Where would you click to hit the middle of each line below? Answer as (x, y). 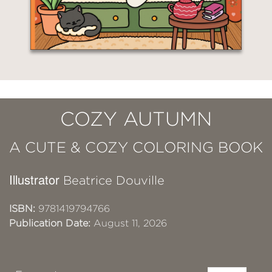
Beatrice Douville (114, 180)
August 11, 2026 (129, 223)
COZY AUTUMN (136, 119)
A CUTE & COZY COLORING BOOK (136, 147)
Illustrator (36, 179)
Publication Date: (50, 223)
